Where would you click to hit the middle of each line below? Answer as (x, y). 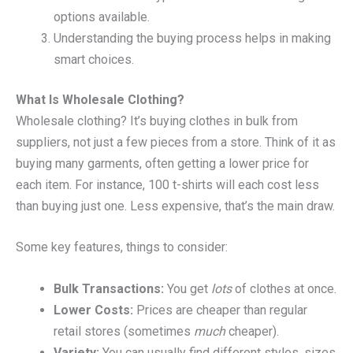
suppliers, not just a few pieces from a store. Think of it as (176, 142)
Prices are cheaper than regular (220, 310)
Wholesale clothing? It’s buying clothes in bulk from (157, 121)
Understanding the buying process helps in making (192, 38)
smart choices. (94, 59)
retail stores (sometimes (124, 331)
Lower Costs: (93, 310)
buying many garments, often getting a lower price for (162, 163)
